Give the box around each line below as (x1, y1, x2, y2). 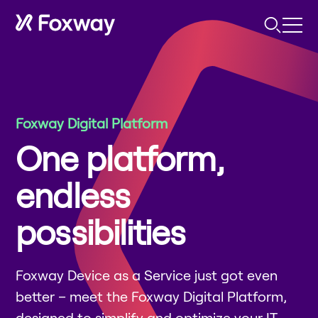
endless (16, 174, 130, 216)
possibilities (16, 211, 185, 253)
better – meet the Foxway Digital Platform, (16, 287, 287, 305)
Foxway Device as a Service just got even (16, 266, 278, 284)
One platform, (16, 137, 224, 179)
